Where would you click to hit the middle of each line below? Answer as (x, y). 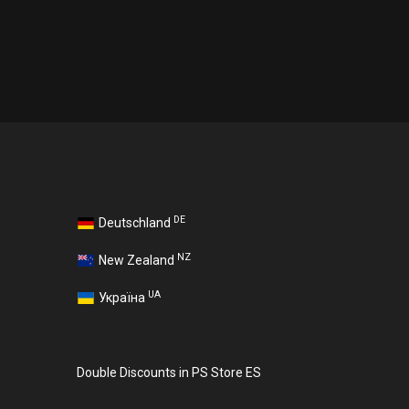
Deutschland (136, 223)
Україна (124, 298)
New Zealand (138, 260)
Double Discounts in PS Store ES (168, 372)
